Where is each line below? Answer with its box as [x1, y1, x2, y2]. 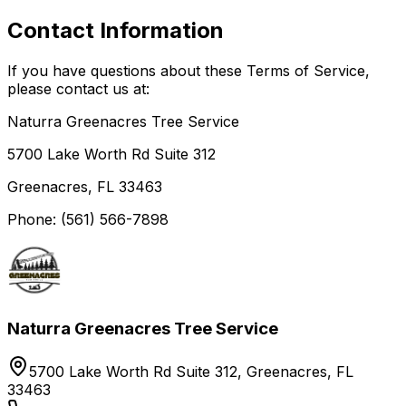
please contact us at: [7, 79, 150, 98]
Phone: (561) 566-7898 [7, 209, 169, 228]
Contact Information [7, 16, 224, 43]
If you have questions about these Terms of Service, [7, 61, 370, 80]
